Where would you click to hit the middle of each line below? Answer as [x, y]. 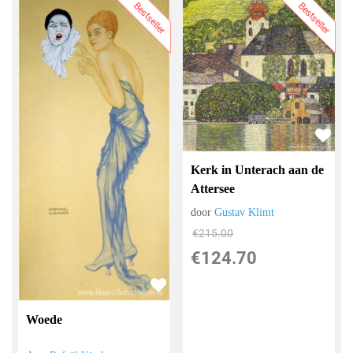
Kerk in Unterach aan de [258, 170]
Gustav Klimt [245, 213]
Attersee [213, 189]
